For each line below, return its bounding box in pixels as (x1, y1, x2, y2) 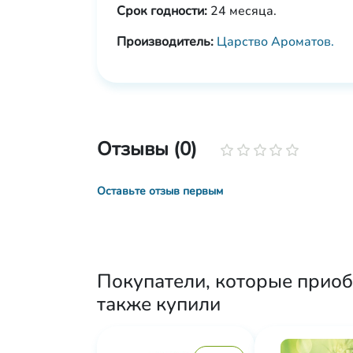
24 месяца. (207, 2, 277, 20)
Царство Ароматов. (217, 33, 334, 50)
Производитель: (117, 33, 217, 50)
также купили (97, 291, 221, 318)
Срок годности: (117, 2, 207, 20)
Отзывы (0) (97, 136, 197, 162)
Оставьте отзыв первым (97, 184, 223, 199)
